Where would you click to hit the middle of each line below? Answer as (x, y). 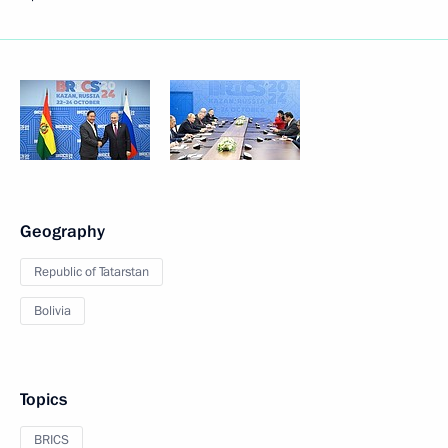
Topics (43, 399)
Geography (62, 231)
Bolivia (52, 311)
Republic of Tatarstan (91, 272)
